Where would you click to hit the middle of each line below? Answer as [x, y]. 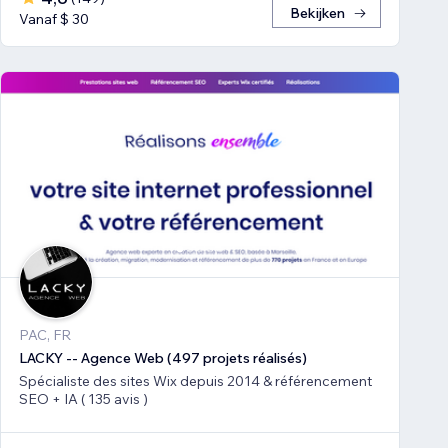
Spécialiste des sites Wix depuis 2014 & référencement [195, 380]
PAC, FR [45, 334]
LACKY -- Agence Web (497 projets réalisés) [163, 357]
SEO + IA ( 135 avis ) [83, 398]
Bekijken [317, 13]
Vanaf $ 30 [54, 19]
